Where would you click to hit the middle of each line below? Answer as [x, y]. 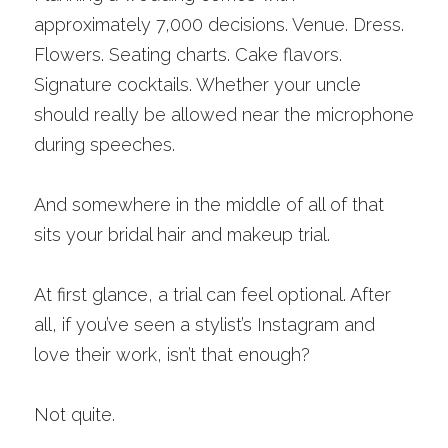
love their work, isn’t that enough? [172, 354]
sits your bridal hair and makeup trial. [182, 234]
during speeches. [104, 144]
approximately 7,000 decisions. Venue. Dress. [219, 24]
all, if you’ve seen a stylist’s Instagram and [204, 324]
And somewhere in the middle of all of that [209, 204]
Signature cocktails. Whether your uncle [197, 84]
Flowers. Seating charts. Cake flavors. [188, 54]
